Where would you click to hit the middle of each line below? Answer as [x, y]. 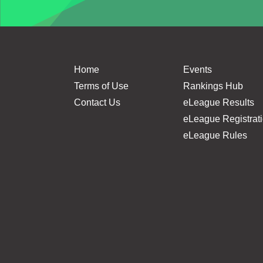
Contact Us [97, 102]
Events [198, 70]
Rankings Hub [213, 86]
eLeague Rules [215, 135]
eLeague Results [219, 102]
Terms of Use [101, 86]
